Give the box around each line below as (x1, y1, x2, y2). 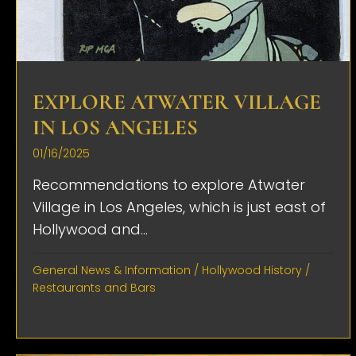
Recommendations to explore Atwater (33, 174, 305, 195)
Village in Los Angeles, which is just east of (33, 196, 326, 217)
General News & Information (33, 261, 191, 278)
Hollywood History (202, 261, 302, 278)
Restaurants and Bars (33, 279, 156, 296)
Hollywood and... (33, 219, 148, 239)
